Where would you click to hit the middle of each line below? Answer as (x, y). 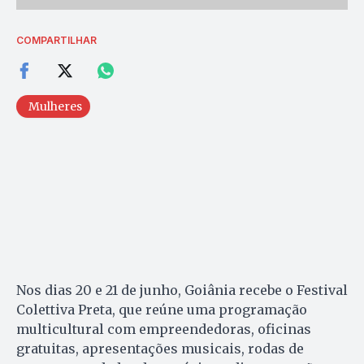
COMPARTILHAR (56, 40)
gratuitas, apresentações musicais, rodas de (160, 348)
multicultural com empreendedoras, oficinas (164, 329)
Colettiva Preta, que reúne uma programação (162, 309)
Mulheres (55, 106)
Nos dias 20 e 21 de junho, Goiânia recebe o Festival (182, 290)
